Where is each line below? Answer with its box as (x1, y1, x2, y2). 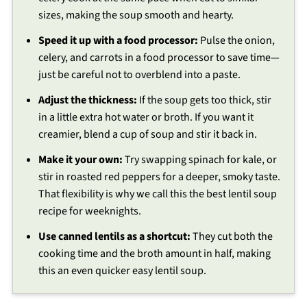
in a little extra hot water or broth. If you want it (38, 109, 254, 125)
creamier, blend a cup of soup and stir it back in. (38, 126, 257, 142)
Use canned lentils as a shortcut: (38, 228, 191, 244)
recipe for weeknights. (38, 203, 141, 219)
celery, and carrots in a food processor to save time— (38, 49, 280, 65)
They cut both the (190, 228, 273, 244)
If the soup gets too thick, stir (136, 92, 271, 108)
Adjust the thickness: (38, 92, 137, 108)
